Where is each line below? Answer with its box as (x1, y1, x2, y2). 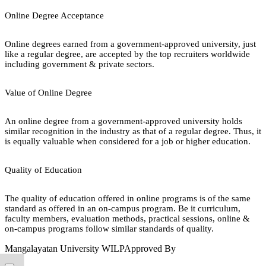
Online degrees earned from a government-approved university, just (5, 39, 256, 49)
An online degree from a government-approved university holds (5, 116, 242, 126)
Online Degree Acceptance (5, 10, 104, 20)
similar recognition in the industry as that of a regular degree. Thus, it (5, 126, 261, 136)
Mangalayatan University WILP (5, 243, 124, 254)
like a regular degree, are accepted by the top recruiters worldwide (5, 49, 250, 59)
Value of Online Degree (5, 87, 92, 97)
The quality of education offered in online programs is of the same (5, 193, 251, 203)
